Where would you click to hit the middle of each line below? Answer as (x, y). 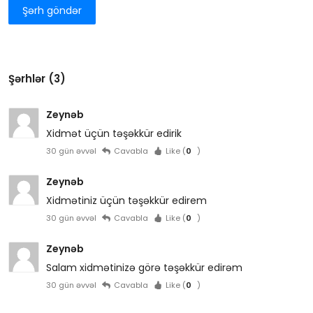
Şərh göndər (52, 10)
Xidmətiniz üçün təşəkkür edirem (126, 201)
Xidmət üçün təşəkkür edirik (114, 134)
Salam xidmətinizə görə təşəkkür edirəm (144, 268)
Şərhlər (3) (37, 79)
